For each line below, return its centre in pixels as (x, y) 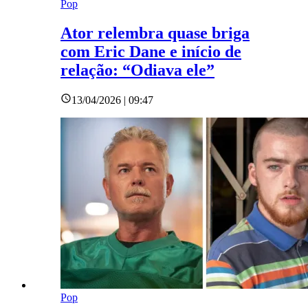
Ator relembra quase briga (155, 33)
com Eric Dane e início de (151, 51)
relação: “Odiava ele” (137, 70)
